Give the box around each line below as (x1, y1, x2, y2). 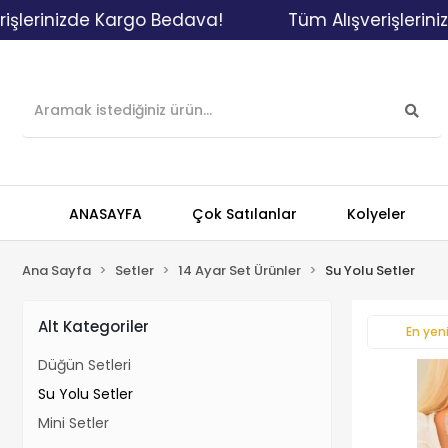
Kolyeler (347, 204, 406, 224)
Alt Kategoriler (38, 315, 149, 337)
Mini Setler (38, 413, 109, 433)
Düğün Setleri (38, 355, 131, 375)
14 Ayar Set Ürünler (178, 261, 301, 280)
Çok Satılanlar (192, 204, 297, 224)
